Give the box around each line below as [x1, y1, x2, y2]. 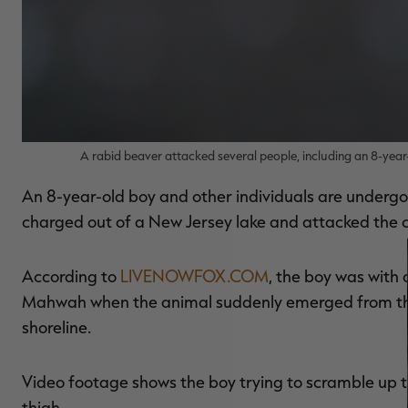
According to [22, 265, 120, 286]
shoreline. [22, 316, 91, 337]
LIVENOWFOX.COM [120, 265, 269, 286]
